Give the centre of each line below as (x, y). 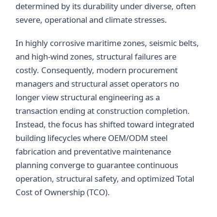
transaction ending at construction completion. (103, 110)
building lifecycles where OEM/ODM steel (92, 138)
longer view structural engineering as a (88, 97)
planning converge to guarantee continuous (97, 165)
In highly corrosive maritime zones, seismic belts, (107, 43)
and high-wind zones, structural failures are (96, 56)
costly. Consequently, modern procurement (97, 70)
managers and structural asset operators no (97, 83)
